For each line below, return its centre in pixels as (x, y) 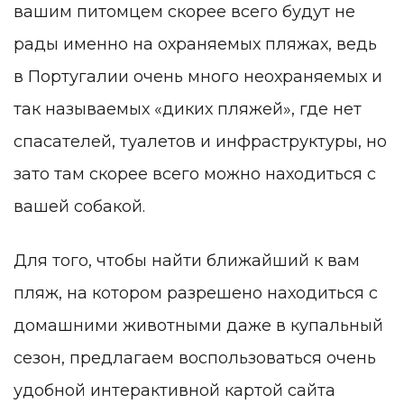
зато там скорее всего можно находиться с (195, 174)
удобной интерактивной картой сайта (174, 390)
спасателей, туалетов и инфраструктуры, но (200, 142)
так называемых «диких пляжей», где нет (188, 110)
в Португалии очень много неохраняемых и (198, 77)
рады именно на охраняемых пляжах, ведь (195, 45)
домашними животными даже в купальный (198, 325)
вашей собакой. (79, 207)
